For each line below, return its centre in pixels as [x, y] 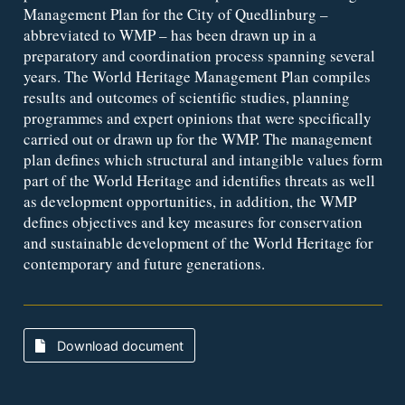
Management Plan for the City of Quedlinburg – [175, 14]
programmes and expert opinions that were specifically [197, 118]
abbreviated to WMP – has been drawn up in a [170, 34]
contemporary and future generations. [144, 263]
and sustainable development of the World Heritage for [198, 242]
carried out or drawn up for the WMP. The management [198, 138]
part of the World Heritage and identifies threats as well [199, 180]
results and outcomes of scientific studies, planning [186, 97]
